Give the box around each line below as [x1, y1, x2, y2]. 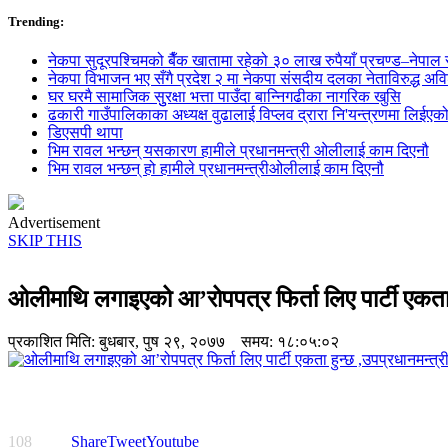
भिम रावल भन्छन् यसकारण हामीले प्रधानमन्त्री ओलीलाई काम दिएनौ [48, 142, 429, 160]
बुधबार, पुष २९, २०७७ [99, 333, 225, 351]
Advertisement [8, 214, 100, 232]
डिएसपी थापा [48, 124, 123, 142]
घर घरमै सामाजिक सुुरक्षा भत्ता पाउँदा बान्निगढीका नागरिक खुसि [48, 88, 401, 106]
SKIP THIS [8, 232, 82, 250]
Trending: [8, 14, 64, 30]
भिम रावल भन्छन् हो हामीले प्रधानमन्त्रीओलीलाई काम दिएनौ [48, 160, 384, 178]
